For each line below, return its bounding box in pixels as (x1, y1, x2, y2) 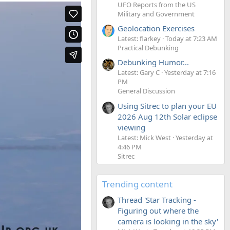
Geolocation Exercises (118, 23, 195, 33)
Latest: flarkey (118, 33, 161, 43)
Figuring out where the (118, 205, 199, 216)
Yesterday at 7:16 (164, 68, 216, 78)
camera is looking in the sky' (118, 216, 218, 226)
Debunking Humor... (118, 57, 189, 68)
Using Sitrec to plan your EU (118, 100, 217, 111)
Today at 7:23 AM (165, 33, 217, 43)
